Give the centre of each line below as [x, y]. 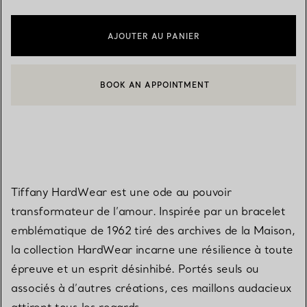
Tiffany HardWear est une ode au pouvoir [121, 192]
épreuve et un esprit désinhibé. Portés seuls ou [135, 268]
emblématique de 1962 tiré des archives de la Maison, [153, 230]
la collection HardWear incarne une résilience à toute [152, 249]
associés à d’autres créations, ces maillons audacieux [151, 287]
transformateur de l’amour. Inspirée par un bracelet [148, 211]
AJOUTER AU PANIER [153, 36]
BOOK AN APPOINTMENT [155, 85]
